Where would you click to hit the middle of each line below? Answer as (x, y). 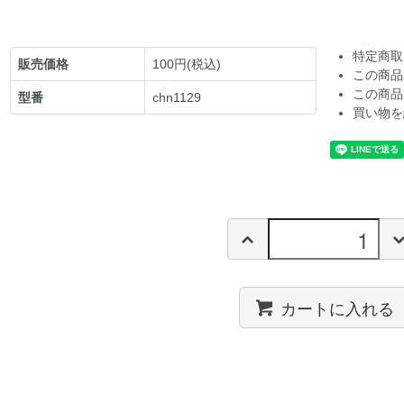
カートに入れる (337, 307)
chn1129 (177, 98)
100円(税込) (187, 64)
